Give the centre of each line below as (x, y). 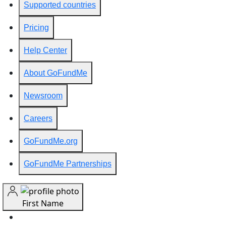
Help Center (45, 50)
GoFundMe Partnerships (68, 163)
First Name (43, 204)
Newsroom (43, 95)
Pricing (36, 27)
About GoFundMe (55, 73)
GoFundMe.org (51, 141)
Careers (38, 118)
